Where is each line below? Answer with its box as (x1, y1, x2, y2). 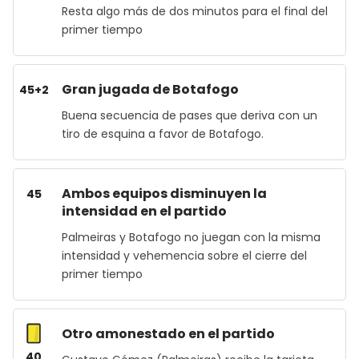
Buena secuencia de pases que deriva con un (62, 107, 317, 123)
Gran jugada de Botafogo (62, 80, 239, 99)
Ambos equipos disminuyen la (62, 184, 267, 203)
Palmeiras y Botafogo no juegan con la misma (62, 229, 321, 245)
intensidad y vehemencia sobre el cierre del (62, 248, 307, 264)
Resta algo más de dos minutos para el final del (62, 3, 328, 19)
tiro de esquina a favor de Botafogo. (62, 126, 264, 142)
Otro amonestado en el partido (62, 325, 275, 343)
